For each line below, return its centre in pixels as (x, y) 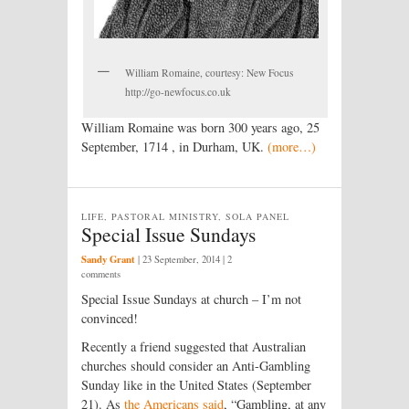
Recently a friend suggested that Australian (194, 347)
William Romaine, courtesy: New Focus (209, 72)
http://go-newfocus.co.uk (178, 91)
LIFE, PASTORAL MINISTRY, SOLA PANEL (186, 217)
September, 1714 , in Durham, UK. (174, 146)
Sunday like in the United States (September (196, 385)
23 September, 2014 (181, 259)
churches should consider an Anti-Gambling (196, 366)
